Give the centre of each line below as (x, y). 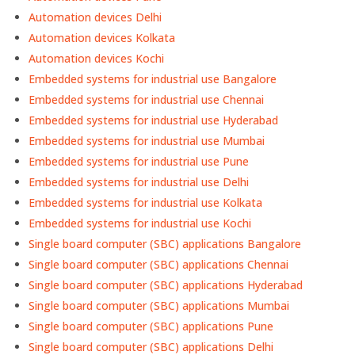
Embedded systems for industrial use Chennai (147, 100)
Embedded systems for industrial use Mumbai (147, 141)
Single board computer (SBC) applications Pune (151, 326)
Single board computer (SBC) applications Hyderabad (166, 285)
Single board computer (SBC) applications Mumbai (159, 306)
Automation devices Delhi (95, 17)
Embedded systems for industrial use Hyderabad (154, 120)
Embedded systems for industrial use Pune (139, 162)
